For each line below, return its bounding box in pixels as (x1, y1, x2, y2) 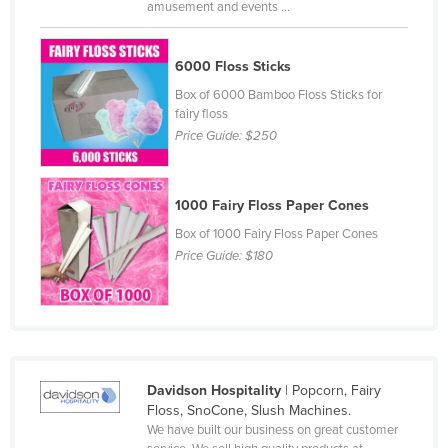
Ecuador (62, 204, 114, 222)
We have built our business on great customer (146, 421, 398, 438)
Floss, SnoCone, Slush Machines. (146, 401, 351, 419)
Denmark (62, 76, 120, 94)
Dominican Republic (62, 172, 187, 190)
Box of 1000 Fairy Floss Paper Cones (175, 225, 379, 242)
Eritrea (62, 332, 103, 350)
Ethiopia (62, 396, 112, 414)
